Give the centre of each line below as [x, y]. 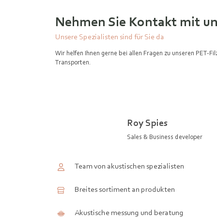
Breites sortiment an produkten [125, 189]
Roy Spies [147, 123]
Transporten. [75, 62]
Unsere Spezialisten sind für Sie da [110, 37]
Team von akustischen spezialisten [129, 166]
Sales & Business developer [165, 137]
